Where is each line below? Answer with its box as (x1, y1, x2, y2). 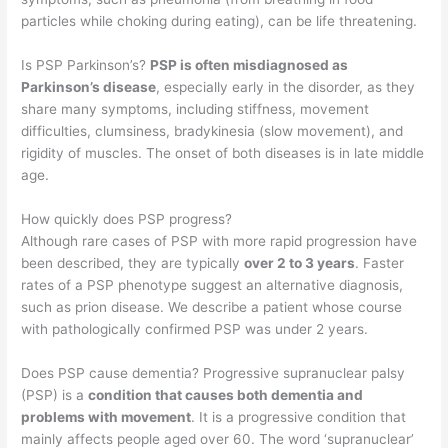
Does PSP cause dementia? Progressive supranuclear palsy (21, 364, 406, 381)
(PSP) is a (21, 386, 89, 403)
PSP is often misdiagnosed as (150, 56, 349, 73)
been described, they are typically (21, 254, 245, 271)
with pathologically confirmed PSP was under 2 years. (21, 320, 369, 337)
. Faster (355, 254, 405, 271)
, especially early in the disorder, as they (156, 78, 416, 95)
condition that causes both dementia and (88, 386, 364, 403)
